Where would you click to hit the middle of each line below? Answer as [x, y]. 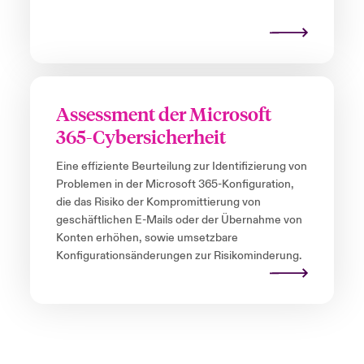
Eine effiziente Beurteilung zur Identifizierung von [181, 167]
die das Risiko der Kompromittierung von [158, 203]
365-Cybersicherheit [141, 136]
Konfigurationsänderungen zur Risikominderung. [178, 256]
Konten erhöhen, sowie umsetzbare [147, 238]
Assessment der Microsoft [163, 114]
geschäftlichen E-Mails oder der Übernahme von [179, 221]
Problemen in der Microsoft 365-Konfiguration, [175, 185]
